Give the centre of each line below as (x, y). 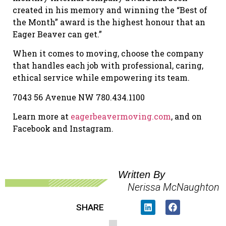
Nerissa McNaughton (174, 187)
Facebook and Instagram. (63, 128)
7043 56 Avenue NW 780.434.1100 (79, 97)
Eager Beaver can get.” (57, 34)
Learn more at (42, 116)
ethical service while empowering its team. (101, 78)
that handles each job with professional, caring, (108, 66)
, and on (186, 116)
